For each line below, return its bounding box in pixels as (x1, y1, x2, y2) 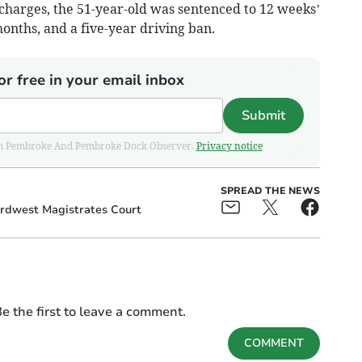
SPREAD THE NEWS (220, 183, 320, 197)
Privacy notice (196, 139, 263, 152)
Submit (241, 106, 285, 124)
